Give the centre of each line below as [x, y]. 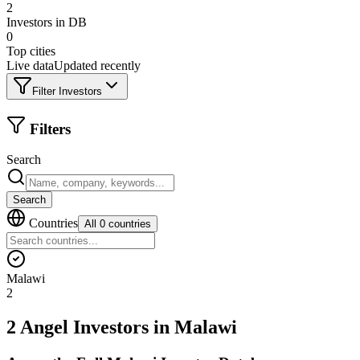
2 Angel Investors [78, 327]
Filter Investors [67, 91]
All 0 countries [118, 224]
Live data [30, 65]
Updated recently [97, 65]
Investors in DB [47, 22]
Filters [48, 129]
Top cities [31, 51]
